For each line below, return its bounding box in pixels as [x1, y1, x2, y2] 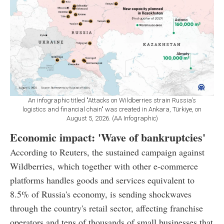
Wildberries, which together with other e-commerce [10, 160, 198, 172]
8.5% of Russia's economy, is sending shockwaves [10, 188, 191, 200]
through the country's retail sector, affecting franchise [10, 202, 203, 214]
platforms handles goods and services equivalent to [10, 174, 194, 186]
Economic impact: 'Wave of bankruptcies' [10, 129, 205, 146]
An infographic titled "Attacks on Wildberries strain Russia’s [28, 96, 196, 104]
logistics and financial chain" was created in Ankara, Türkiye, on [22, 105, 201, 113]
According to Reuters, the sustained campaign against [10, 146, 204, 158]
